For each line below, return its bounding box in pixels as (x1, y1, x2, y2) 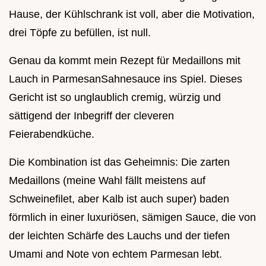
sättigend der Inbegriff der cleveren (9, 110, 174, 122)
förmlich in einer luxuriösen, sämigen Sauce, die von (9, 211, 256, 224)
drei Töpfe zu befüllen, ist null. (9, 27, 151, 39)
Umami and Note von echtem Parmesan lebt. (9, 248, 222, 261)
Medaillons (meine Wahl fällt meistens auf (9, 175, 205, 187)
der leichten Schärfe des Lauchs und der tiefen (9, 230, 230, 242)
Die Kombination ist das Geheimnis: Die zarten (9, 156, 230, 169)
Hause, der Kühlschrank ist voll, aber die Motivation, (9, 8, 255, 21)
